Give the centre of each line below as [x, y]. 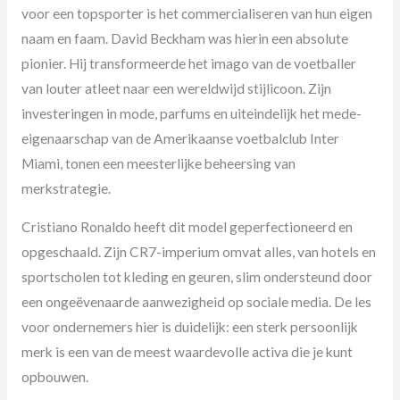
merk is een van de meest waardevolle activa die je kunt [187, 352]
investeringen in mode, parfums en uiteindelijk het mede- [191, 113]
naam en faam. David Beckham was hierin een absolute [184, 38]
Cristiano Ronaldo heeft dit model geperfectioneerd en [187, 227]
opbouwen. [54, 377]
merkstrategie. [66, 188]
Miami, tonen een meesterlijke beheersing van [158, 163]
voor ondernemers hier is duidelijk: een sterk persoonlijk [189, 327]
